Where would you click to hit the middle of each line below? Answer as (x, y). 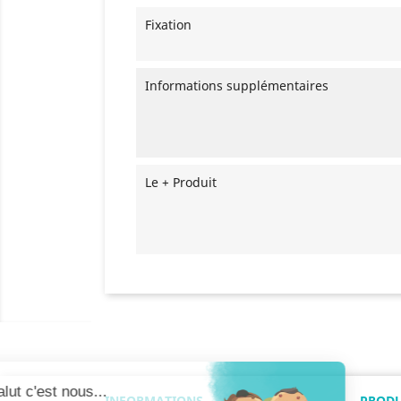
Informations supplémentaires (237, 85)
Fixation (168, 24)
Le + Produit (181, 182)
